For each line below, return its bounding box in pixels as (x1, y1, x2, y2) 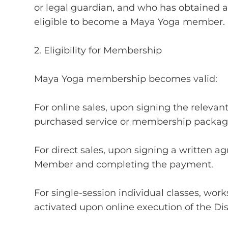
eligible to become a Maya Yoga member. (34, 16, 225, 27)
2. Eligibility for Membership (34, 44, 162, 56)
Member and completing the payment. (34, 158, 214, 170)
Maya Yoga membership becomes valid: (34, 73, 218, 84)
